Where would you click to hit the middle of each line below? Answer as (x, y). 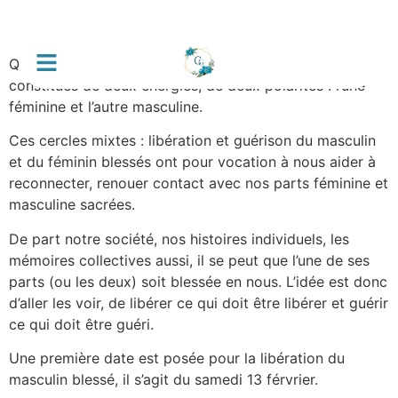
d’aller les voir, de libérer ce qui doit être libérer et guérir (199, 302)
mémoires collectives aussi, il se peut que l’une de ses (189, 260)
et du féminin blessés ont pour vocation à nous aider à (192, 162)
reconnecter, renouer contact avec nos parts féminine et (199, 183)
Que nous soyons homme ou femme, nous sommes (180, 64)
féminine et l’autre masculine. (106, 107)
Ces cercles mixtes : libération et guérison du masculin (192, 141)
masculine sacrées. (72, 205)
